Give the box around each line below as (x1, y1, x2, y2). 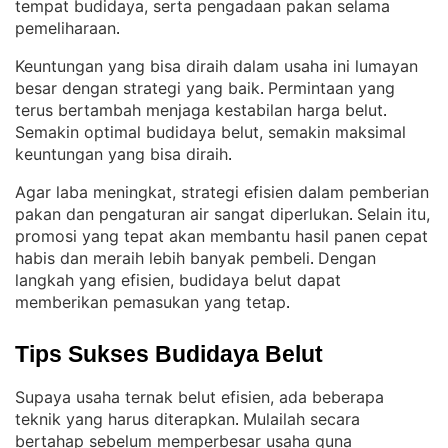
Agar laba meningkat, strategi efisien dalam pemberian (15, 182, 429, 202)
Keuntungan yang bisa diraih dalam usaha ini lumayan (15, 56, 418, 76)
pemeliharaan (15, 18, 116, 38)
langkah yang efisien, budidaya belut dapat (15, 270, 341, 290)
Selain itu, (357, 204, 430, 224)
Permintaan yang (268, 78, 395, 98)
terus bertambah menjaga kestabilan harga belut (15, 100, 383, 120)
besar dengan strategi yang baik (15, 78, 260, 98)
